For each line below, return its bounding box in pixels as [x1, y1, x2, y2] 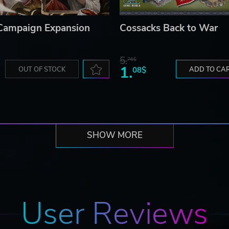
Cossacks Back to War [120, 21, 218, 35]
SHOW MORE [86, 129, 143, 142]
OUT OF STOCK [18, 65, 65, 75]
